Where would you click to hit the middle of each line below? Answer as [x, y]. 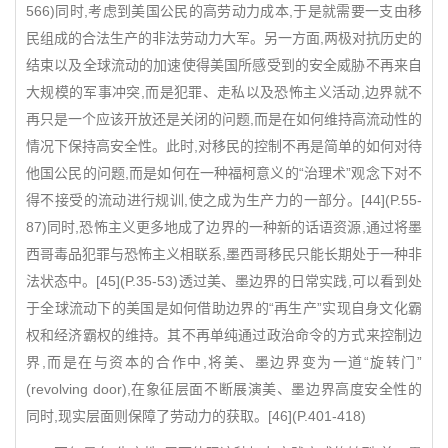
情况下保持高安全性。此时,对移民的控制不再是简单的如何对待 [224, 146]
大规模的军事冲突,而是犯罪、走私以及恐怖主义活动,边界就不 [224, 92]
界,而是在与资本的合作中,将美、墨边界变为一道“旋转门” [224, 362]
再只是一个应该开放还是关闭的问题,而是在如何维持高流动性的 [224, 119]
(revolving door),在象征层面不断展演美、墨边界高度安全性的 [224, 389]
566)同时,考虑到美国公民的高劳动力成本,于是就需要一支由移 [224, 11]
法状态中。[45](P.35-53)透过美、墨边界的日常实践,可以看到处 [224, 281]
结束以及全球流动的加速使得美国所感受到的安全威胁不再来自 [224, 65]
